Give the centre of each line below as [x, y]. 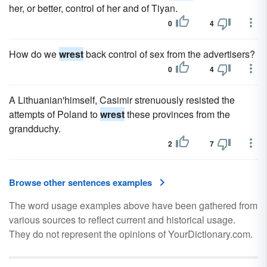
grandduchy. [35, 128]
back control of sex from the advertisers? [169, 54]
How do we [34, 54]
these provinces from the [177, 114]
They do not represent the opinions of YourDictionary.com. [131, 234]
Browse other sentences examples [80, 182]
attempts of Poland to [55, 114]
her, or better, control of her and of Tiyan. [93, 8]
